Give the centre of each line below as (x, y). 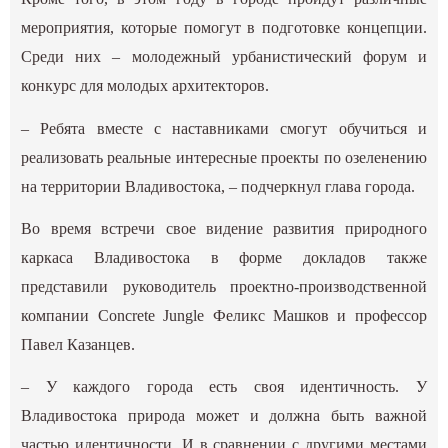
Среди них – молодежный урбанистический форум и (224, 57)
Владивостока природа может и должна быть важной (224, 415)
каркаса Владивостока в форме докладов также (224, 257)
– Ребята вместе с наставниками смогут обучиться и (224, 128)
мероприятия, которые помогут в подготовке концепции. (224, 28)
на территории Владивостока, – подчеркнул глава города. (218, 186)
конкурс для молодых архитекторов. (145, 86)
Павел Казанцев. (78, 344)
